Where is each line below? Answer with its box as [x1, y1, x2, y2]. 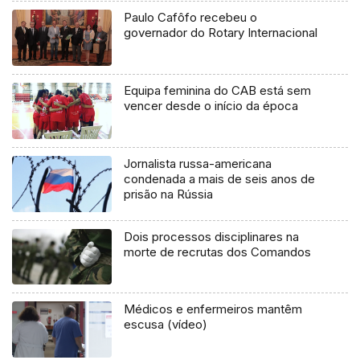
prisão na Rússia [124, 186, 214, 202]
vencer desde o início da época [166, 97, 299, 113]
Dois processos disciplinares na [124, 228, 300, 244]
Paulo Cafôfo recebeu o [124, 9, 258, 25]
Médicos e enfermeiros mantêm [124, 301, 303, 317]
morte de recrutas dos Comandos [124, 243, 312, 260]
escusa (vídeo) [124, 317, 208, 333]
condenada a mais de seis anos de [124, 170, 316, 186]
